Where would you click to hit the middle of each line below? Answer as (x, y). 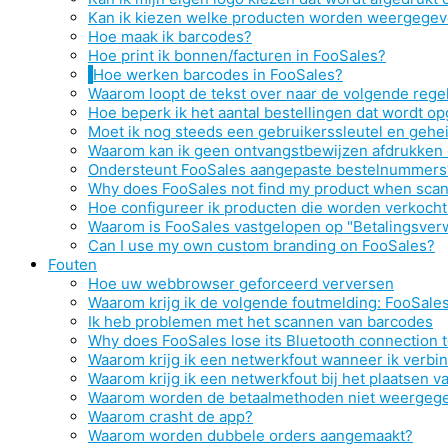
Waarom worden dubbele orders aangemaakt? (250, 435)
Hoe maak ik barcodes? (170, 36)
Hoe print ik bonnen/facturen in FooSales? (237, 55)
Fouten (72, 264)
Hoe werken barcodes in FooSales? (218, 74)
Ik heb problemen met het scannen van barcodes (260, 321)
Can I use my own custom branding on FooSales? (261, 245)
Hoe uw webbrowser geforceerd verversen (241, 283)
